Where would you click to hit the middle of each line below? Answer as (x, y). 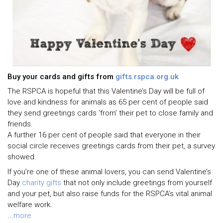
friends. (20, 124)
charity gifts (42, 182)
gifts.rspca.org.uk (147, 76)
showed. (22, 157)
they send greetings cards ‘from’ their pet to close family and (110, 113)
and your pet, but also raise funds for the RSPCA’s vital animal (110, 193)
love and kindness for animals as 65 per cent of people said (108, 102)
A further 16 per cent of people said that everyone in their (104, 135)
